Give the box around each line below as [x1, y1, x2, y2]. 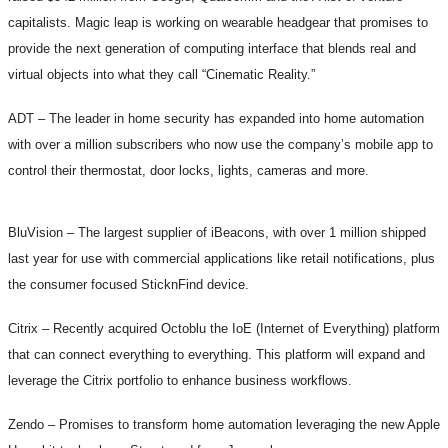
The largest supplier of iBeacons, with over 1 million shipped [78, 224, 426, 240]
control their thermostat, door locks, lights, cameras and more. [8, 162, 373, 178]
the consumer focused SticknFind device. [8, 276, 261, 292]
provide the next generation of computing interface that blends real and [8, 40, 416, 56]
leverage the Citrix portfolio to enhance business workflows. [8, 372, 360, 388]
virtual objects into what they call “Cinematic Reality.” [8, 66, 323, 82]
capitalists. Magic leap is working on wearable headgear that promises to [8, 14, 428, 30]
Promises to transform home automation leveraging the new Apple [59, 416, 440, 432]
